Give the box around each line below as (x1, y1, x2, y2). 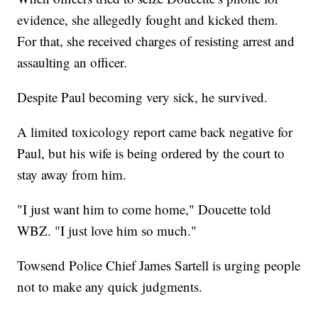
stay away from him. (17, 165, 127, 184)
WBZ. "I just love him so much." (17, 221, 197, 240)
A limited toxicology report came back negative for (17, 123, 293, 141)
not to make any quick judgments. (17, 278, 203, 296)
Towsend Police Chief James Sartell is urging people (17, 256, 301, 275)
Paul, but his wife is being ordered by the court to (17, 144, 285, 163)
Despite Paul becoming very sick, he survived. (17, 88, 268, 106)
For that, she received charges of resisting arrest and (17, 32, 295, 50)
